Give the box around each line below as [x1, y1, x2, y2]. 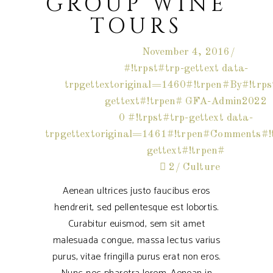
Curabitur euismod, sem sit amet [68, 216, 205, 233]
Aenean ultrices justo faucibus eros [63, 183, 210, 200]
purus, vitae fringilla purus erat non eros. [52, 249, 221, 266]
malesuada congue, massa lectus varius [52, 232, 221, 249]
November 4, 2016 [141, 47, 230, 58]
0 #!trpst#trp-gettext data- [119, 113, 253, 124]
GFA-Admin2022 [185, 96, 267, 107]
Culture [182, 162, 221, 173]
